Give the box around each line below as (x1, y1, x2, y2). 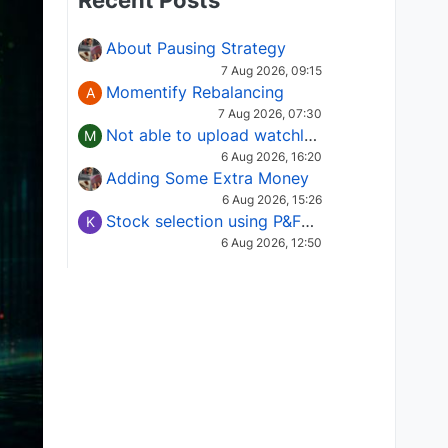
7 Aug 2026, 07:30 (218, 105, 322, 121)
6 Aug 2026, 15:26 (222, 192, 322, 208)
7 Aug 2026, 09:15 (221, 62, 322, 78)
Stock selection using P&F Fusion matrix (301, 211, 314, 232)
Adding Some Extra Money (106, 167, 309, 188)
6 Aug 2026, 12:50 (221, 235, 322, 251)
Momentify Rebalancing (106, 81, 284, 102)
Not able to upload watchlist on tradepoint (304, 124, 317, 145)
